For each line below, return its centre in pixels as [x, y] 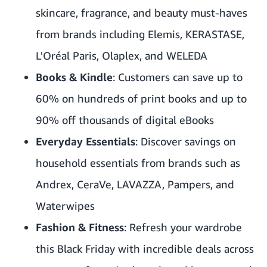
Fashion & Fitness [80, 227]
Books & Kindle [74, 77]
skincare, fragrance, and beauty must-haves [142, 13]
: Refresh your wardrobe [183, 227]
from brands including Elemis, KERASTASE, [140, 34]
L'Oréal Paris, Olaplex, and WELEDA [122, 56]
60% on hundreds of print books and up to [141, 99]
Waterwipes [65, 206]
